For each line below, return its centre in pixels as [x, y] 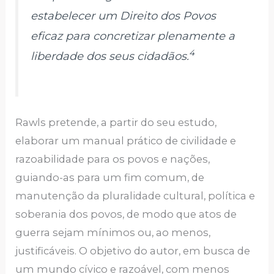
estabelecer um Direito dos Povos [124, 16]
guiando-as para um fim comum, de [110, 177]
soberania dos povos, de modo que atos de [126, 214]
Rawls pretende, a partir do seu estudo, [116, 122]
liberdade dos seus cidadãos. [110, 56]
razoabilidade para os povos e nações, [113, 159]
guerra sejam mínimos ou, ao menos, [113, 232]
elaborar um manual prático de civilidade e [126, 140]
